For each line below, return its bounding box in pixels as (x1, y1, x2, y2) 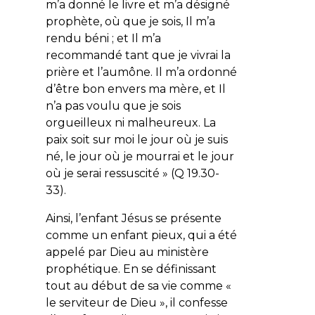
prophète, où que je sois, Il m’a (45, 14, 215, 28)
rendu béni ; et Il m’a (45, 31, 161, 45)
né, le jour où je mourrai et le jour (45, 149, 234, 163)
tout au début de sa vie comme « (45, 278, 231, 292)
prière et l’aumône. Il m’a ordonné (45, 65, 237, 79)
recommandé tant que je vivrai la (45, 48, 231, 62)
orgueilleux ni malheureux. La (45, 115, 216, 129)
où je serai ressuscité (45, 166, 160, 180)
